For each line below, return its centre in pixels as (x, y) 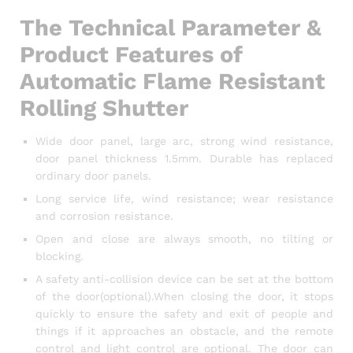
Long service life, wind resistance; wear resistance (184, 199)
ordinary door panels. (93, 176)
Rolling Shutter (104, 108)
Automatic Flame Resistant (173, 82)
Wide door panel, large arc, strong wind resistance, (184, 141)
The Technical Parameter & (171, 28)
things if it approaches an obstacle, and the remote (184, 331)
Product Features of (131, 55)
